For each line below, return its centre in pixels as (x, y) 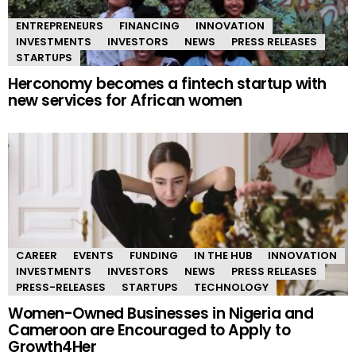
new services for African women (125, 101)
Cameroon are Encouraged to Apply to (149, 331)
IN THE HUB (223, 256)
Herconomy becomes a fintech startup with (167, 84)
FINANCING (149, 26)
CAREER (37, 256)
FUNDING (154, 256)
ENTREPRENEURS (60, 26)
